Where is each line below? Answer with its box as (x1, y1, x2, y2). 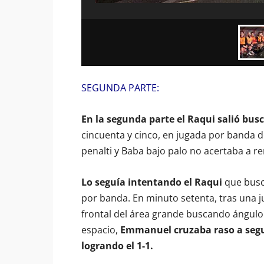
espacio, (81, 223, 120, 236)
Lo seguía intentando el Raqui (81, 176, 222, 189)
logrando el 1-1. (81, 239, 153, 252)
